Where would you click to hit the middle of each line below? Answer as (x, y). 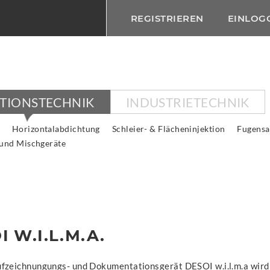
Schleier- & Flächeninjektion (168, 129)
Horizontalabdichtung (56, 129)
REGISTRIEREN (167, 18)
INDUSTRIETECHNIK (187, 102)
